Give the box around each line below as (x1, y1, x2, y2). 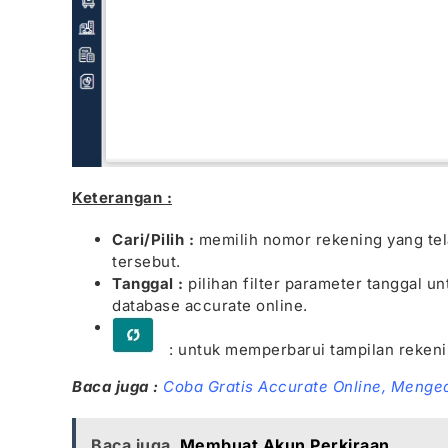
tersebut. (112, 251, 181, 271)
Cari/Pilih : (112, 229, 194, 249)
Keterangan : (72, 187, 172, 207)
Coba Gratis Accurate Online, (163, 376, 386, 396)
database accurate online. (112, 295, 308, 315)
